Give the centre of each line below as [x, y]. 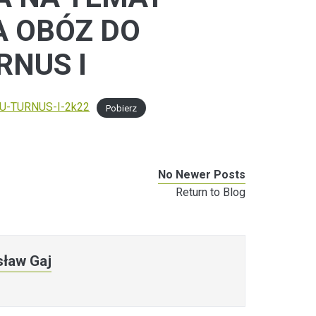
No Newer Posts [202, 175]
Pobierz [121, 108]
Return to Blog [211, 193]
